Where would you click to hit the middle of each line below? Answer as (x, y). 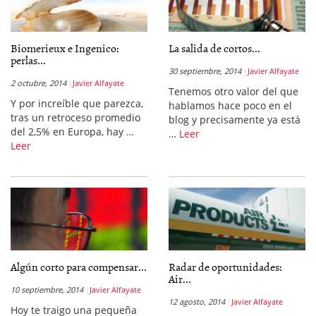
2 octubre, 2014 (38, 83)
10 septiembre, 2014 (47, 290)
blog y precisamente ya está (235, 120)
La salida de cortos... (214, 48)
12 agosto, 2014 (197, 302)
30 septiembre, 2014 (205, 71)
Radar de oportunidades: (225, 267)
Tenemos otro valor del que (233, 91)
